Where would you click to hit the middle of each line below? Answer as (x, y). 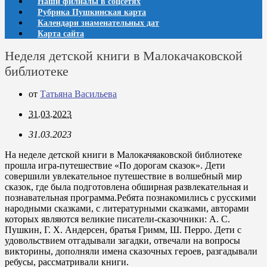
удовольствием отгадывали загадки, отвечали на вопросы (122, 240)
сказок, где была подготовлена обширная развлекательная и (127, 187)
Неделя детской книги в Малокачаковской (124, 56)
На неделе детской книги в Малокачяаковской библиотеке (123, 155)
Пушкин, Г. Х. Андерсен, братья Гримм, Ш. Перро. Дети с (123, 230)
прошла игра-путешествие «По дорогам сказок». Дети (115, 165)
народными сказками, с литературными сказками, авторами (127, 208)
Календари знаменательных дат (98, 23)
